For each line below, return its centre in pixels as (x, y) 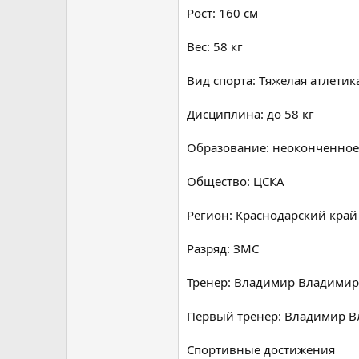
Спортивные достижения (261, 349)
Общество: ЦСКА (236, 181)
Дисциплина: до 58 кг (250, 113)
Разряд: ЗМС (223, 248)
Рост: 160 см (222, 12)
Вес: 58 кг (215, 46)
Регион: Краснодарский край (272, 214)
